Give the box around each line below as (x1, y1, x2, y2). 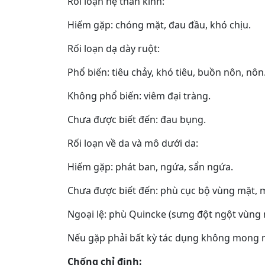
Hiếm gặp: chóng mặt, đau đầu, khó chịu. (67, 18, 251, 31)
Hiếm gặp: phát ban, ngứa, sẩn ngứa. (67, 160, 233, 173)
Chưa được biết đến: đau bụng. (67, 112, 206, 126)
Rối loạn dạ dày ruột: (67, 41, 160, 55)
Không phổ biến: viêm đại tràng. (67, 89, 211, 102)
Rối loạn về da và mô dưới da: (67, 136, 198, 150)
